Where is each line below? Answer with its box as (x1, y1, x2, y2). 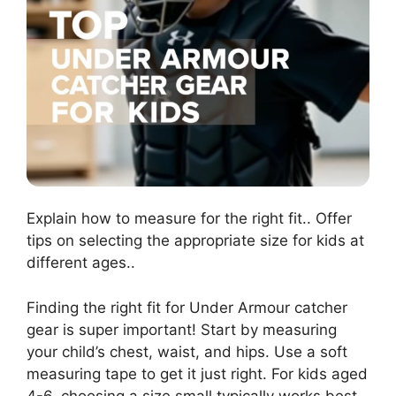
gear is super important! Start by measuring (27, 320, 337, 339)
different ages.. (27, 254, 135, 272)
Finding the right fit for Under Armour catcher (27, 298, 347, 316)
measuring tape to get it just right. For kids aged (27, 364, 368, 383)
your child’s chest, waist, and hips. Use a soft (27, 342, 347, 361)
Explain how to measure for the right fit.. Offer (27, 209, 352, 228)
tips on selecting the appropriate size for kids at (27, 232, 364, 250)
